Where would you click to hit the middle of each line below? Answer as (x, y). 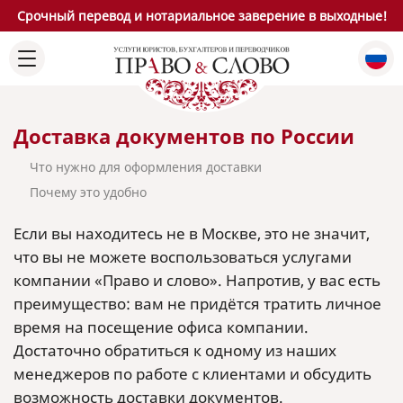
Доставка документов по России (184, 136)
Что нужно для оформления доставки (146, 167)
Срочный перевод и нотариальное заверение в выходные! (201, 16)
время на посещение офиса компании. (161, 327)
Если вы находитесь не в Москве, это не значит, (192, 233)
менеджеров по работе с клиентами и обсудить (193, 374)
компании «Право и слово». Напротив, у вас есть (197, 280)
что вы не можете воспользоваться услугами (183, 257)
